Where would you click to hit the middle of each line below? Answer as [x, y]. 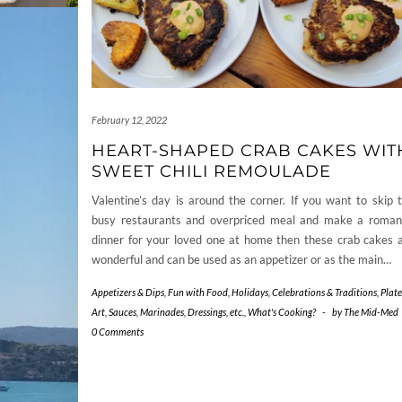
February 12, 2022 [129, 120]
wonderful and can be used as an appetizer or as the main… [241, 260]
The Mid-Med [371, 312]
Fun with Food [198, 293]
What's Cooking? [282, 312]
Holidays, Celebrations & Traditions [304, 293]
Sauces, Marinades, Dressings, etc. [176, 312]
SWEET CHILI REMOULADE [211, 172]
